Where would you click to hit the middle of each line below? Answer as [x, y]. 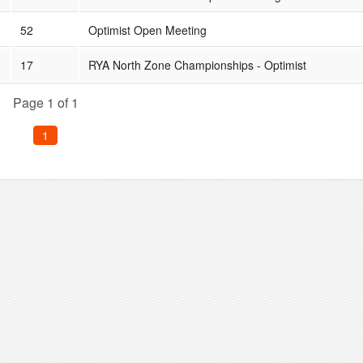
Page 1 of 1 [45, 102]
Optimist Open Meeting [147, 30]
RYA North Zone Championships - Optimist [197, 64]
